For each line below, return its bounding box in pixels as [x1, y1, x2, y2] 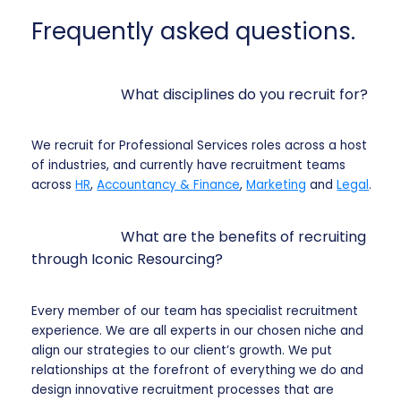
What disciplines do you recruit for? [121, 84, 369, 106]
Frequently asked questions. [31, 14, 356, 47]
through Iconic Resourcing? [31, 249, 224, 270]
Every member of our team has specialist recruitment [31, 302, 359, 320]
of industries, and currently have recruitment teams [31, 157, 346, 175]
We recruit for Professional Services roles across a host [31, 137, 368, 155]
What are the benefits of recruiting [121, 226, 367, 248]
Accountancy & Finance [97, 176, 241, 194]
